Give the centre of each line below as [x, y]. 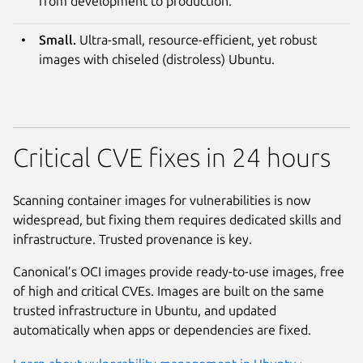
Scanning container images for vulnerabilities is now [162, 201]
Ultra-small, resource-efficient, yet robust [196, 40]
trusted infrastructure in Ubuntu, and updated [145, 311]
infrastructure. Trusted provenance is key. [132, 239]
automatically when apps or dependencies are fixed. [162, 330]
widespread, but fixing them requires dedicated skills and [177, 220]
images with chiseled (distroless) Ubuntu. [157, 60]
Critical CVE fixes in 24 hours [172, 158]
